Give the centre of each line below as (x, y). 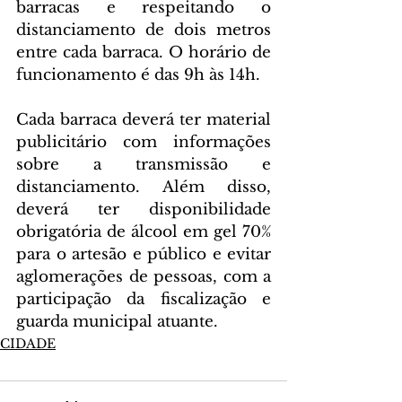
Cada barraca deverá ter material (144, 119)
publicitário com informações (144, 142)
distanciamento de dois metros (144, 30)
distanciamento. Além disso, (144, 187)
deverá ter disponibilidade (144, 209)
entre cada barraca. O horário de (144, 52)
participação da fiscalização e (144, 299)
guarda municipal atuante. (117, 321)
